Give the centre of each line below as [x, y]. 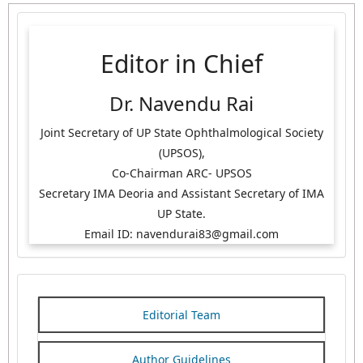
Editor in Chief [181, 64]
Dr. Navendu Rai [181, 104]
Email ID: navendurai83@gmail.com [181, 234]
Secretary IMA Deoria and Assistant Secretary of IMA [181, 194]
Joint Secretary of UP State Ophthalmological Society [181, 133]
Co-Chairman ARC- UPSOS [181, 173]
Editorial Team [181, 315]
